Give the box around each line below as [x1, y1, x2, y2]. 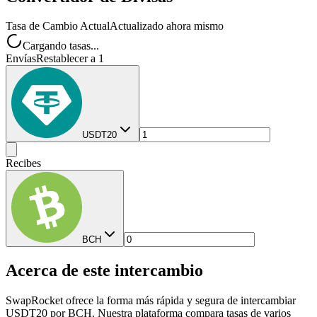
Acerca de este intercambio [6, 261, 203, 280]
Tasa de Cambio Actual [6, 20, 110, 33]
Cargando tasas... [23, 40, 99, 52]
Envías [6, 52, 36, 65]
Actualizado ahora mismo [110, 20, 224, 33]
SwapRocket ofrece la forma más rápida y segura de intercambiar [6, 294, 296, 307]
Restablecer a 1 [36, 52, 104, 65]
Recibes [6, 157, 41, 170]
